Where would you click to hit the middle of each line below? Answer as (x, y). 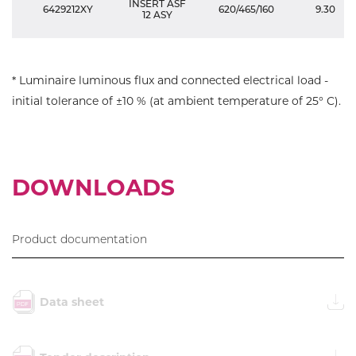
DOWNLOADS (93, 187)
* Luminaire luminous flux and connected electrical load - (170, 80)
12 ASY (157, 14)
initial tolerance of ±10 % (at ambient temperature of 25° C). (176, 101)
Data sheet (72, 302)
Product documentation (79, 239)
